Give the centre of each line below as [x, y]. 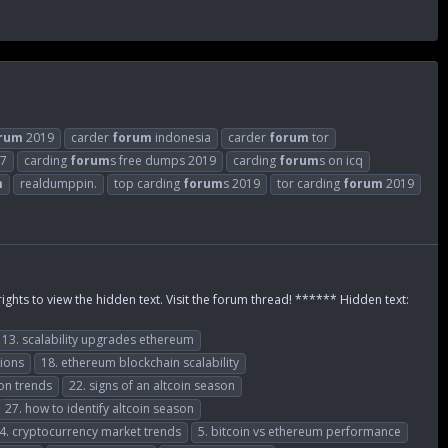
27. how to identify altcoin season [99, 408]
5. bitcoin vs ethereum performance [299, 431]
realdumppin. [58, 183]
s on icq [341, 160]
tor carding [310, 183]
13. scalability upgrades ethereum [98, 339]
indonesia [181, 137]
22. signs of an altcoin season [152, 385]
